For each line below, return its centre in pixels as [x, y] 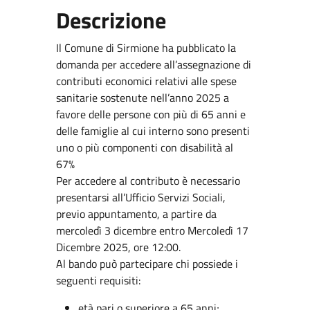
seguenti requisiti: [98, 280]
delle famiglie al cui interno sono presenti [153, 130]
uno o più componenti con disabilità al [144, 147]
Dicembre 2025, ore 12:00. [118, 247]
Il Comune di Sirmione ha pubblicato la [146, 47]
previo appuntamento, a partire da [136, 213]
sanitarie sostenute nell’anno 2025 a [142, 97]
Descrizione [111, 20]
